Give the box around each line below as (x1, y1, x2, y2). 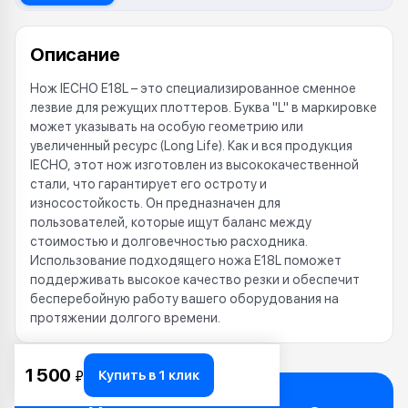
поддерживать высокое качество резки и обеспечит (30, 272, 360, 287)
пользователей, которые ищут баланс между (30, 215, 311, 229)
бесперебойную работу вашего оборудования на (30, 291, 339, 306)
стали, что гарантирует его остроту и (30, 177, 267, 191)
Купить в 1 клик (98, 367, 199, 383)
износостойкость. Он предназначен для (30, 196, 280, 210)
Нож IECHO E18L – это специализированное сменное (30, 81, 356, 96)
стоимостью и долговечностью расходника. (30, 234, 308, 249)
